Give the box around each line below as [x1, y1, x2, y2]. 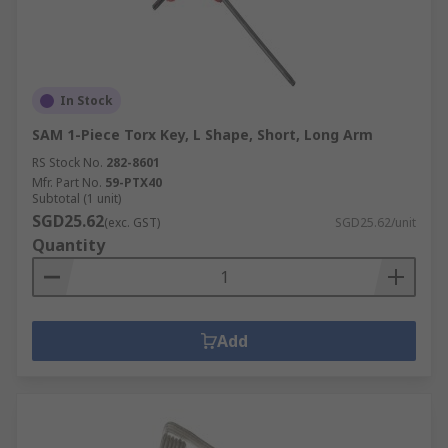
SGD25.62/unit [335, 214, 416, 231]
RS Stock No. [32, 154, 103, 171]
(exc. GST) [104, 214, 160, 231]
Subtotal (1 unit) [32, 190, 121, 207]
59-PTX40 [105, 174, 162, 191]
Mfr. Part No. [32, 174, 102, 191]
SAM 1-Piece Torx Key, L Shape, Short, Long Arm [32, 125, 373, 144]
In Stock [60, 92, 113, 109]
